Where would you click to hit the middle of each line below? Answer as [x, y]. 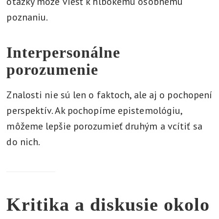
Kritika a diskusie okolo [108, 204]
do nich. [23, 142]
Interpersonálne [64, 52]
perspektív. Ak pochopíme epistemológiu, [94, 110]
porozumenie [53, 69]
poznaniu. [27, 17]
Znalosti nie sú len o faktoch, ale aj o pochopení [109, 95]
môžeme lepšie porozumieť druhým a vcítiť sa [104, 126]
